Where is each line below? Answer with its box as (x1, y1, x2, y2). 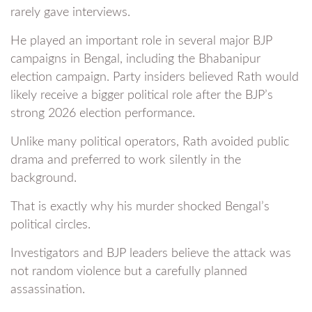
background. (10, 172, 77, 185)
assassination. (10, 283, 85, 297)
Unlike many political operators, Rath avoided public (10, 136, 289, 149)
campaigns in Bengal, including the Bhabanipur (10, 53, 260, 66)
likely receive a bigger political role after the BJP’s (10, 89, 273, 102)
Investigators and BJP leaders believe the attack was (10, 247, 291, 260)
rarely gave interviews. (10, 6, 130, 19)
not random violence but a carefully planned (10, 265, 247, 279)
